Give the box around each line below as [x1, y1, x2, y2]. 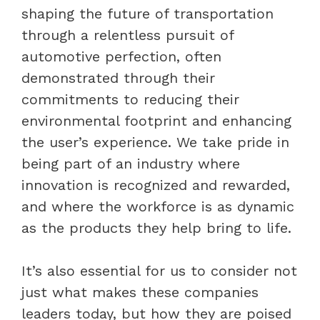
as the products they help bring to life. [21, 219, 291, 236]
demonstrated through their [21, 69, 215, 86]
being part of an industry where [21, 154, 240, 172]
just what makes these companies [21, 283, 259, 301]
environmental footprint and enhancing [21, 111, 291, 129]
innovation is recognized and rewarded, [21, 176, 290, 194]
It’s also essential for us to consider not [21, 261, 297, 279]
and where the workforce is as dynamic [21, 197, 294, 215]
